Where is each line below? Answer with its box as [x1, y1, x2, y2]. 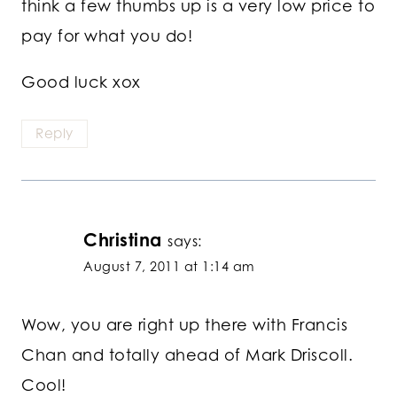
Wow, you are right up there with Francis [21, 314, 347, 334]
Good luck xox [21, 72, 141, 92]
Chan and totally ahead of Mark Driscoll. [21, 344, 353, 364]
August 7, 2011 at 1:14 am [83, 259, 255, 275]
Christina [83, 229, 162, 252]
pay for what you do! [21, 26, 192, 46]
